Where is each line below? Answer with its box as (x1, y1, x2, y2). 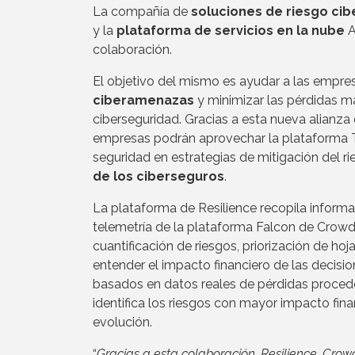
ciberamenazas (93, 92, 194, 108)
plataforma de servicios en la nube (116, 22, 345, 38)
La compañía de (93, 3, 191, 19)
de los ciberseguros (93, 168, 224, 184)
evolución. (93, 314, 152, 330)
